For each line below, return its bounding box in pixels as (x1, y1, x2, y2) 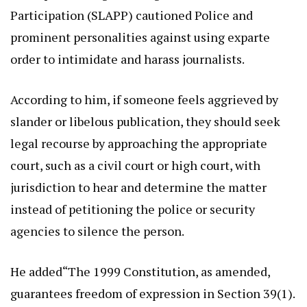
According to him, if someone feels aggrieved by (10, 91, 278, 108)
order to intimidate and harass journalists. (10, 51, 245, 68)
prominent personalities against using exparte (10, 29, 270, 46)
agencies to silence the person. (10, 223, 184, 240)
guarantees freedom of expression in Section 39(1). (10, 285, 295, 302)
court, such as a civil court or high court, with (10, 157, 260, 174)
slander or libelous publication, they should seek (10, 113, 280, 130)
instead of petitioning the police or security (10, 201, 255, 218)
